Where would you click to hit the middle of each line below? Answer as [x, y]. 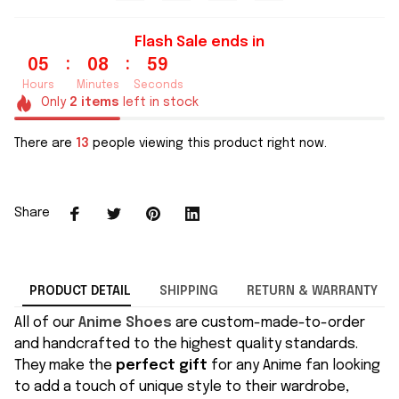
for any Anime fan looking [294, 366]
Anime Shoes [125, 323]
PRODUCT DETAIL [80, 292]
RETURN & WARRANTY [312, 292]
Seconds [159, 85]
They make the [65, 366]
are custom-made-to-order [269, 323]
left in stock [159, 102]
